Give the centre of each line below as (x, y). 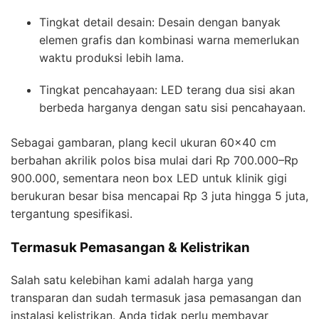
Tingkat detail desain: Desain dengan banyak (160, 22)
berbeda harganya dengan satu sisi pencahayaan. (172, 108)
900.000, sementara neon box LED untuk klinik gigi (149, 178)
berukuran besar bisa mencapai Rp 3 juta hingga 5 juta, (159, 196)
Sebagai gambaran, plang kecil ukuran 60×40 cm (143, 143)
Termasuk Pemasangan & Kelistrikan (130, 248)
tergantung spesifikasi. (72, 214)
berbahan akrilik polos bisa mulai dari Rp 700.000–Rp (155, 161)
